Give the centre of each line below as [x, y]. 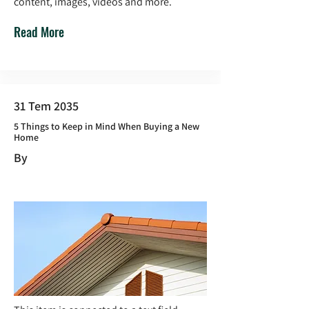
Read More [39, 32]
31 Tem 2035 [46, 106]
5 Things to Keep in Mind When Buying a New [107, 126]
